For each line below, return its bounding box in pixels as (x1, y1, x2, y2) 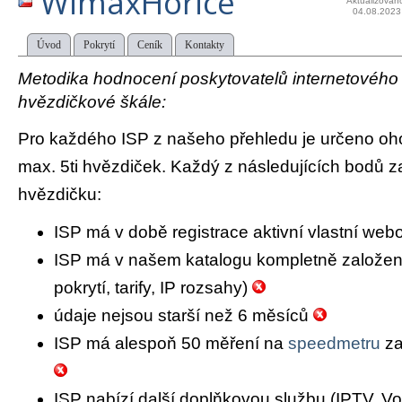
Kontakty (185, 39, 224, 51)
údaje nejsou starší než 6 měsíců (54, 306, 313, 326)
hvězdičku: (18, 184, 101, 204)
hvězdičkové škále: (18, 92, 166, 111)
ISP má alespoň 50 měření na (54, 334, 288, 354)
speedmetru (288, 334, 380, 354)
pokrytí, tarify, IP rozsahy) (54, 278, 252, 298)
